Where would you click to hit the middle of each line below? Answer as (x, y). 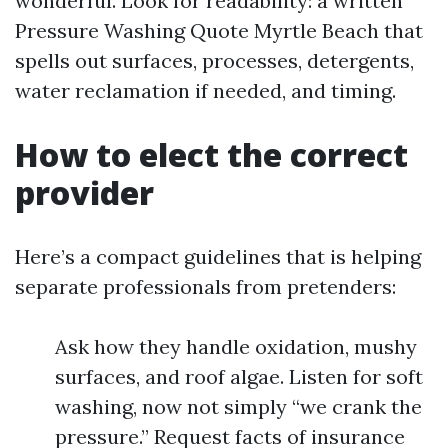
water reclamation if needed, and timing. (205, 90)
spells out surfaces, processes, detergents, (214, 60)
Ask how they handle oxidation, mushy (236, 346)
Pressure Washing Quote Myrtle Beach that (219, 30)
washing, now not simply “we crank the (238, 406)
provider (84, 192)
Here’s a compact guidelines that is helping (218, 256)
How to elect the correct (211, 154)
